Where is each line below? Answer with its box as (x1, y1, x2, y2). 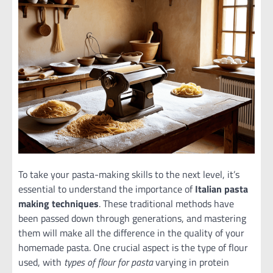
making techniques (18, 196, 99, 211)
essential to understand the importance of (18, 181, 195, 196)
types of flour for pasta (64, 254, 153, 269)
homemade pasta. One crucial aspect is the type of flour (18, 239, 248, 255)
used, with (18, 254, 64, 269)
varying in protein (153, 254, 229, 269)
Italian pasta (195, 181, 248, 196)
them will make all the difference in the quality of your (18, 225, 244, 240)
